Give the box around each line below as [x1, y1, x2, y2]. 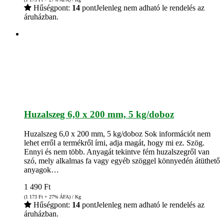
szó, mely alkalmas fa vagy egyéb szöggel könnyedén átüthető [24, 156, 220, 165]
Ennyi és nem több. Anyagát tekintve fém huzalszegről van [24, 147, 209, 156]
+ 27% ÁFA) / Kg [43, 193, 81, 199]
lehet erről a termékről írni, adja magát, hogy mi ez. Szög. [24, 138, 204, 147]
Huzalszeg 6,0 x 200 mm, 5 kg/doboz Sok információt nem [24, 129, 210, 138]
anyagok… [24, 165, 59, 174]
